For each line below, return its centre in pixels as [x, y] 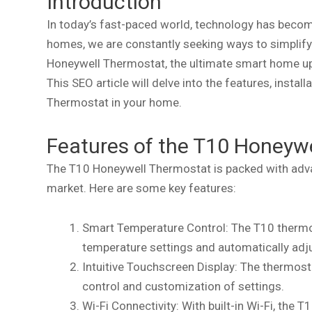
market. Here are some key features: [141, 188]
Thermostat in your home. [114, 102]
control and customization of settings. [183, 287]
